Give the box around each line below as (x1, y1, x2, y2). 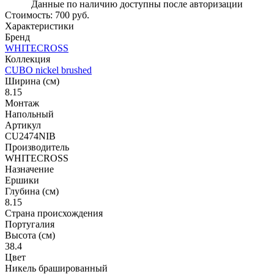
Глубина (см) (5, 185, 59, 196)
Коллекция (5, 53, 50, 64)
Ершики (5, 174, 39, 185)
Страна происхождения (5, 207, 103, 218)
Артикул (5, 119, 41, 130)
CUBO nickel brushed (5, 64, 92, 75)
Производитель (5, 141, 69, 152)
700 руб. (55, 9, 89, 20)
